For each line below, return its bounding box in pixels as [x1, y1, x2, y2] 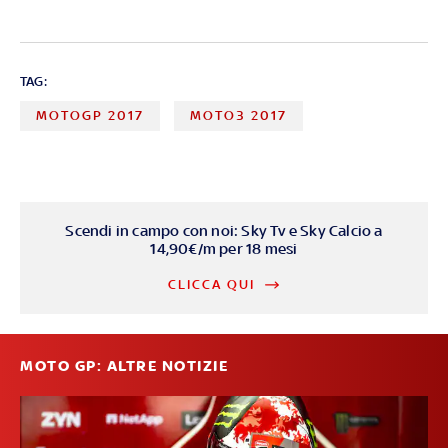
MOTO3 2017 [190, 108, 288, 124]
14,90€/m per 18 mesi [150, 240, 298, 258]
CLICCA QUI [168, 277, 256, 293]
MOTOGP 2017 [36, 108, 144, 124]
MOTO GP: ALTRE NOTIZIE [20, 357, 228, 376]
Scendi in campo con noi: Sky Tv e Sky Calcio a [65, 222, 383, 240]
